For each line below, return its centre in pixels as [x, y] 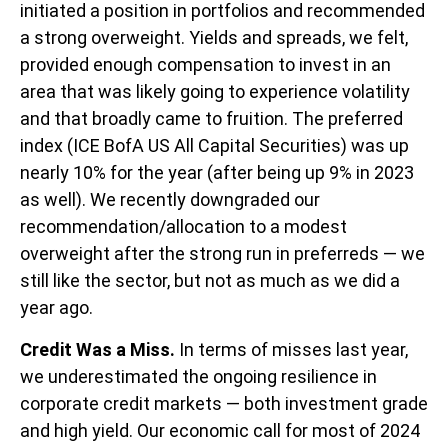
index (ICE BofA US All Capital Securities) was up [214, 146]
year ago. [56, 308]
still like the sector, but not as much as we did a [210, 281]
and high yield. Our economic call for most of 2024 [220, 431]
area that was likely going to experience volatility [215, 92]
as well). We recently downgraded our [170, 200]
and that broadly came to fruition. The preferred [211, 119]
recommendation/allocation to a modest [183, 227]
